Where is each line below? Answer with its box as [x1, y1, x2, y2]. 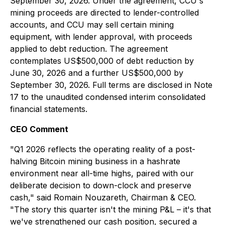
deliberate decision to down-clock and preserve [10, 180, 191, 190]
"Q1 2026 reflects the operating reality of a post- [10, 144, 195, 154]
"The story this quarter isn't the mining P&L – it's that [10, 204, 211, 214]
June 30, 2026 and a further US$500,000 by [10, 68, 183, 78]
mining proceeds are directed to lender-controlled [10, 8, 199, 18]
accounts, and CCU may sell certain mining [10, 20, 174, 30]
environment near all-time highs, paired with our [10, 168, 194, 178]
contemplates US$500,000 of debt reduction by [10, 56, 194, 66]
